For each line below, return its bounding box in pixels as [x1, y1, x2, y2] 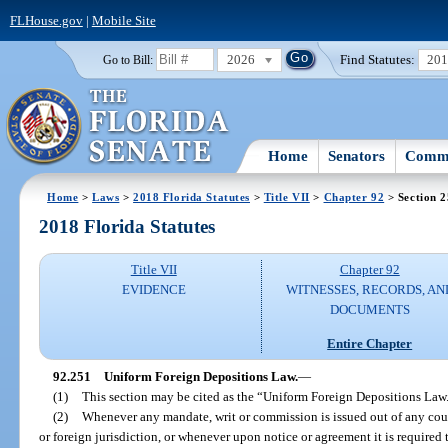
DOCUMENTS [329, 302, 410, 318]
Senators [328, 147, 386, 164]
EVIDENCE [121, 282, 186, 298]
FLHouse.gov [9, 12, 83, 28]
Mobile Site [91, 12, 156, 28]
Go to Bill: [102, 53, 153, 66]
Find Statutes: [340, 51, 416, 67]
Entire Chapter [327, 335, 413, 351]
